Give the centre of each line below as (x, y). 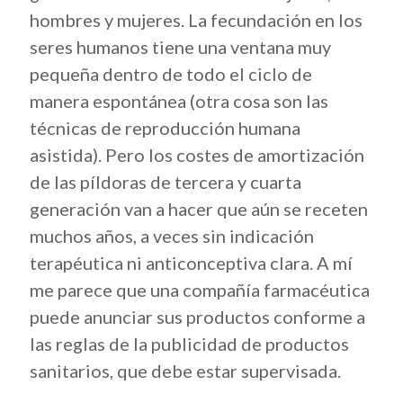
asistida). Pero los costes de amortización (197, 155)
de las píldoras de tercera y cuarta (166, 182)
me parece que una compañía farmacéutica (200, 290)
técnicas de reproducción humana (165, 128)
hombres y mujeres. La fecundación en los (196, 20)
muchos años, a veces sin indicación (172, 236)
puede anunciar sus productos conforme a (197, 317)
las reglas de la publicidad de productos (189, 344)
